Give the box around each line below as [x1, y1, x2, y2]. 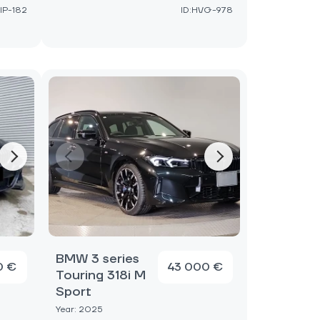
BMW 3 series [55, 251, 139, 267]
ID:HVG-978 [180, 5, 233, 16]
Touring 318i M [55, 267, 146, 284]
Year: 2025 [55, 304, 102, 315]
